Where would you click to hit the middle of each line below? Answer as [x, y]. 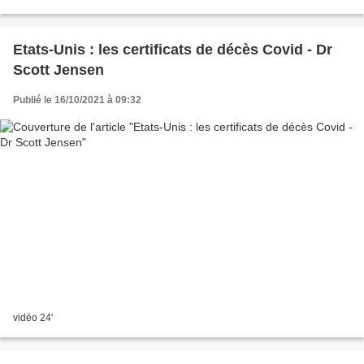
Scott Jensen [58, 70]
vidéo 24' [33, 317]
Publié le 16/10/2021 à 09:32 [77, 100]
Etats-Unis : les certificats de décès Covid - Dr [173, 50]
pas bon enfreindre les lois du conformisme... [112, 8]
